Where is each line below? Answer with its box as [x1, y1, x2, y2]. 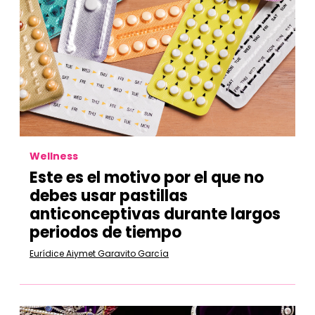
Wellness [30, 149, 78, 163]
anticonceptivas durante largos [30, 203, 281, 225]
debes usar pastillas [30, 185, 188, 207]
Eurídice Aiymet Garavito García [30, 247, 169, 259]
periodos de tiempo [30, 221, 181, 243]
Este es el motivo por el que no [30, 167, 264, 188]
